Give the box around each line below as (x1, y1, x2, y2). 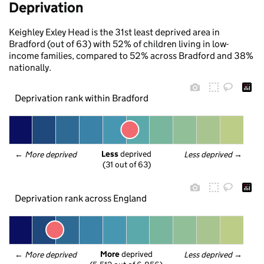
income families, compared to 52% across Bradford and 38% (9, 50, 253, 61)
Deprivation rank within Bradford (14, 92, 148, 104)
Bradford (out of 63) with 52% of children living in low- (9, 38, 229, 49)
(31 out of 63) (102, 159, 151, 170)
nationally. (9, 62, 51, 73)
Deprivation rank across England (14, 192, 147, 204)
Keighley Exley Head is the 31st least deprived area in (9, 27, 220, 38)
